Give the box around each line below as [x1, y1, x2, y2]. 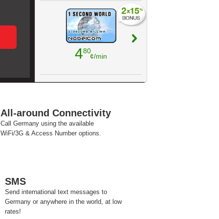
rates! [5, 208, 21, 215]
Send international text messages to [5, 188, 107, 196]
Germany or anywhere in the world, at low [5, 198, 122, 205]
